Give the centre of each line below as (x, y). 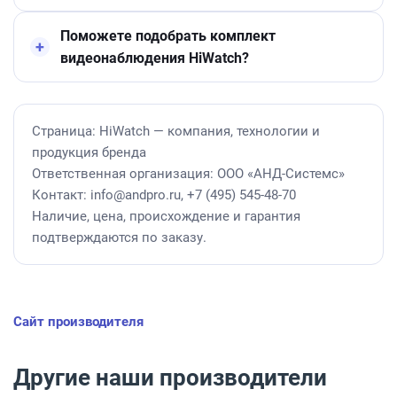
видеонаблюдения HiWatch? (155, 58)
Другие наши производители (170, 378)
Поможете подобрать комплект (168, 36)
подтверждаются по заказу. (119, 237)
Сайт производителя (78, 322)
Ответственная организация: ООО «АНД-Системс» (188, 174)
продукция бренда (89, 152)
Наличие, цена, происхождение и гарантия (166, 216)
